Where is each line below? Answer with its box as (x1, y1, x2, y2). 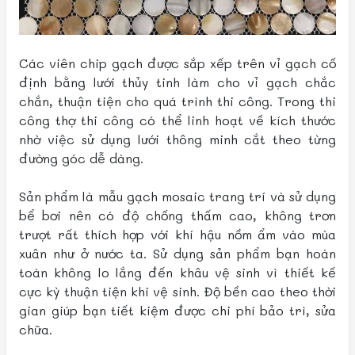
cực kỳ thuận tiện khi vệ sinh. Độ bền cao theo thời (19, 283, 336, 300)
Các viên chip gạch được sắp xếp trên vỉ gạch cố (19, 55, 336, 71)
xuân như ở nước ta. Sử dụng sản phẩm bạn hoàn (19, 245, 336, 261)
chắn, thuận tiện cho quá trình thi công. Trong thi (19, 93, 336, 109)
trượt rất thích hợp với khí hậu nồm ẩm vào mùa (19, 226, 336, 242)
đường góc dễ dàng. (19, 150, 143, 166)
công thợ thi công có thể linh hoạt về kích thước (19, 112, 336, 128)
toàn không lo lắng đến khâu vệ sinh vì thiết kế (19, 264, 336, 281)
